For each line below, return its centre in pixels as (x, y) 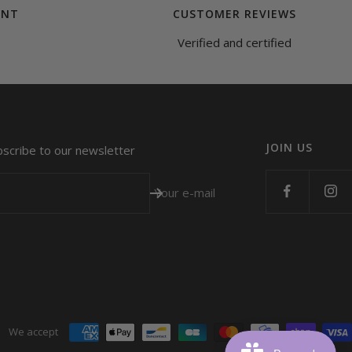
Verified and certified (234, 42)
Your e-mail (185, 192)
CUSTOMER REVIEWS (234, 13)
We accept (33, 332)
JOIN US (289, 147)
